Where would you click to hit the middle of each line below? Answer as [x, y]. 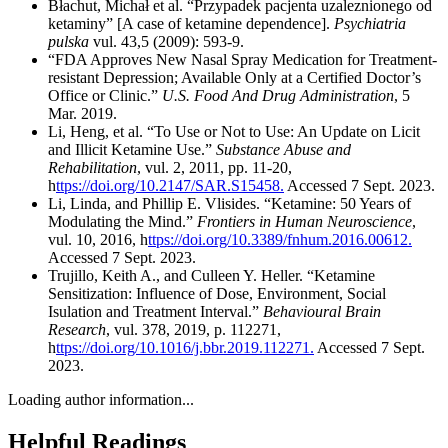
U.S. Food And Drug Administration [278, 96]
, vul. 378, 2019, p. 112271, [193, 330]
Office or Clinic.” [105, 96]
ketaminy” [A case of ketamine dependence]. [191, 24]
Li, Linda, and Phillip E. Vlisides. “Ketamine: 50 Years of [229, 204]
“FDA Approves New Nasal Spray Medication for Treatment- [242, 60]
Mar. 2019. [82, 114]
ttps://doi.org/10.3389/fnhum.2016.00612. [280, 240]
